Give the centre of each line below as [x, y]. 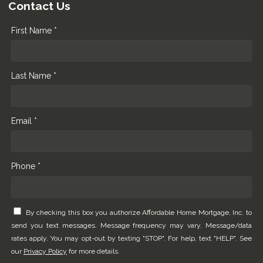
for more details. [93, 252]
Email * [24, 121]
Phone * [26, 166]
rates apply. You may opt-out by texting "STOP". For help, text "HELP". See [131, 239]
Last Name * [34, 75]
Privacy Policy [45, 252]
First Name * [34, 30]
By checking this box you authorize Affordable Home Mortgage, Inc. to [139, 213]
